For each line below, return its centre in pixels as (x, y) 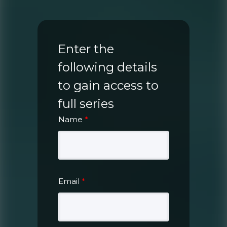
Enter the (86, 49)
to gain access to (108, 85)
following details (107, 67)
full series (86, 103)
